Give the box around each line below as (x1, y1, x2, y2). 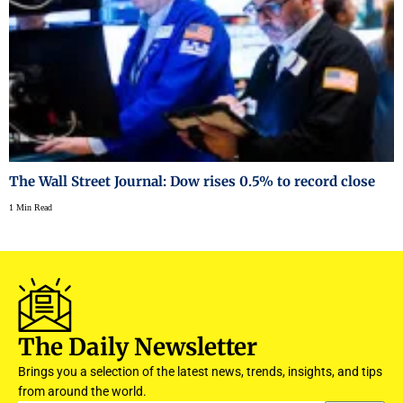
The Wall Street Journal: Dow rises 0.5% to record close (9, 172, 375, 190)
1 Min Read (9, 201, 52, 212)
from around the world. (18, 383, 147, 399)
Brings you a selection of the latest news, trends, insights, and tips (18, 363, 382, 379)
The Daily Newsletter (18, 331, 257, 362)
